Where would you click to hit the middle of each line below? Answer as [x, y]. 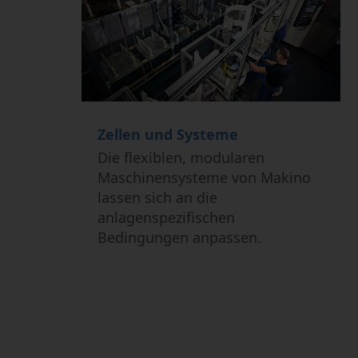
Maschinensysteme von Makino [204, 178]
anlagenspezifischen [166, 218]
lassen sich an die [157, 198]
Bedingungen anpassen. [179, 238]
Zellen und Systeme [167, 134]
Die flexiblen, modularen [181, 158]
